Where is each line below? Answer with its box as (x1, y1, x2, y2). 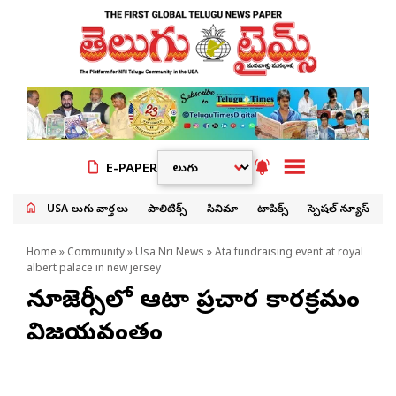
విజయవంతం (27, 318, 163, 351)
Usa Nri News (135, 246, 204, 261)
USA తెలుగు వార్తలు (47, 202, 129, 217)
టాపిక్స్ (256, 202, 288, 217)
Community (67, 246, 125, 261)
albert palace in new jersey (27, 262, 161, 277)
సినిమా (206, 202, 238, 217)
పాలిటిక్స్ (148, 202, 187, 217)
